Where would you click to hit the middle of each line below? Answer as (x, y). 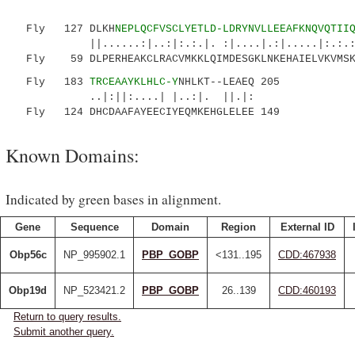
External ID (307, 227)
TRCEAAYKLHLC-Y (134, 82)
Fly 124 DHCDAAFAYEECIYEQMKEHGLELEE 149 (147, 112)
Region (239, 227)
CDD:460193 (307, 290)
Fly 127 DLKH (64, 29)
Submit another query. (64, 332)
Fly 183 (52, 82)
